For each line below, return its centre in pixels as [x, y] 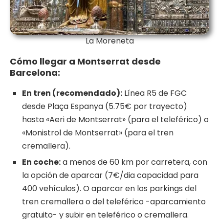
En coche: [41, 162]
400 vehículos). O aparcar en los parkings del [109, 189]
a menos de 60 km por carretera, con [134, 162]
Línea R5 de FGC [154, 93]
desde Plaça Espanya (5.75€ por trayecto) [105, 107]
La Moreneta [109, 41]
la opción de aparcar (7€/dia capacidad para [110, 175]
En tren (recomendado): [72, 93]
